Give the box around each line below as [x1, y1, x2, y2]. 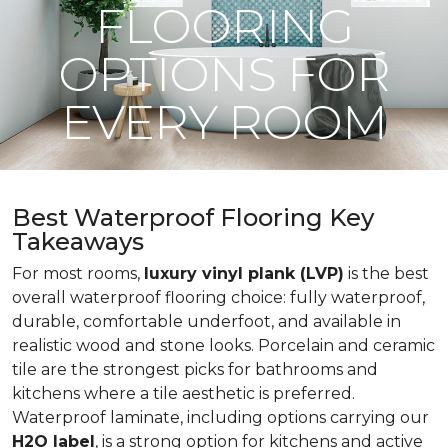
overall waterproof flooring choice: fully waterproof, [12, 288, 425, 307]
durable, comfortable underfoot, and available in [12, 312, 401, 331]
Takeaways [12, 227, 144, 256]
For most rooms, [12, 264, 144, 283]
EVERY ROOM [60, 93, 388, 151]
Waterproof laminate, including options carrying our [12, 408, 429, 427]
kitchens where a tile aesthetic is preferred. [12, 384, 355, 403]
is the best [344, 264, 429, 283]
